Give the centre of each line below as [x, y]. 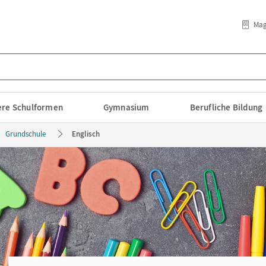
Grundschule [26, 134]
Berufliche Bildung [226, 107]
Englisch [86, 134]
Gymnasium [126, 107]
